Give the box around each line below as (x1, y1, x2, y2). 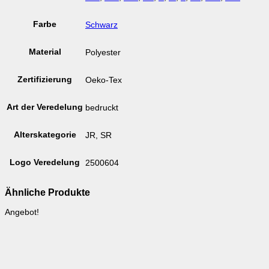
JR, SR (85, 130, 112, 140)
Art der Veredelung (7, 103, 83, 112)
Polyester (85, 47, 121, 57)
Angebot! (5, 208, 39, 217)
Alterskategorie (13, 130, 76, 140)
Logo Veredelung (10, 158, 80, 168)
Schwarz (85, 20, 118, 29)
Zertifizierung (17, 75, 72, 85)
